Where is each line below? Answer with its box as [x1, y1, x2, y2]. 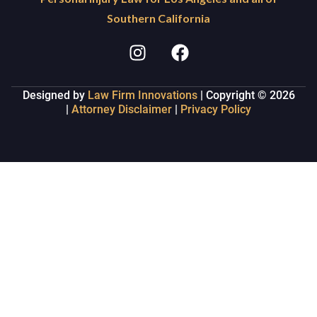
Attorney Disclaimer [69, 102, 172, 116]
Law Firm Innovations [87, 88, 197, 102]
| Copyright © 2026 [197, 88, 295, 102]
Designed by [22, 88, 88, 102]
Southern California [107, 11, 210, 25]
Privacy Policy [180, 102, 251, 116]
